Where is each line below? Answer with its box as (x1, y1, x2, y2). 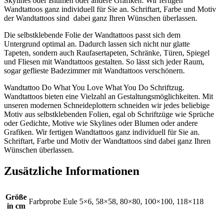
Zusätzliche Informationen (4, 164, 139, 177)
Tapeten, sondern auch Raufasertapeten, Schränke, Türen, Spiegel (4, 48, 210, 57)
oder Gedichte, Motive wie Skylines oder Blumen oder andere (4, 118, 198, 127)
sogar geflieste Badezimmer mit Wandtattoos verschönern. (4, 66, 185, 75)
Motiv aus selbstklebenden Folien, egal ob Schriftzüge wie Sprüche (4, 110, 214, 118)
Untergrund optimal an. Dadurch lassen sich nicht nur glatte (4, 39, 190, 48)
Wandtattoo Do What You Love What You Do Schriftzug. (4, 83, 184, 92)
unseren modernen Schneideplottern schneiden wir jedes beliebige (4, 101, 210, 110)
